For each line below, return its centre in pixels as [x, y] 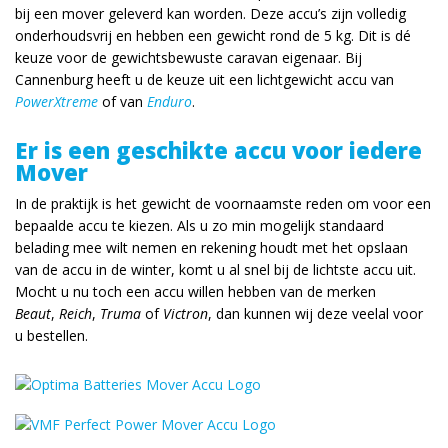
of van [122, 101]
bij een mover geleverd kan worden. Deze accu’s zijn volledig [210, 13]
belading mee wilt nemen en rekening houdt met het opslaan [211, 247]
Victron [185, 313]
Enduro [169, 101]
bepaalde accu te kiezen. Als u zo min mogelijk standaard [199, 225]
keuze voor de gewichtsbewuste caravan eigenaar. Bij [188, 57]
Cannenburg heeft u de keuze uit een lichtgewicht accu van [204, 79]
